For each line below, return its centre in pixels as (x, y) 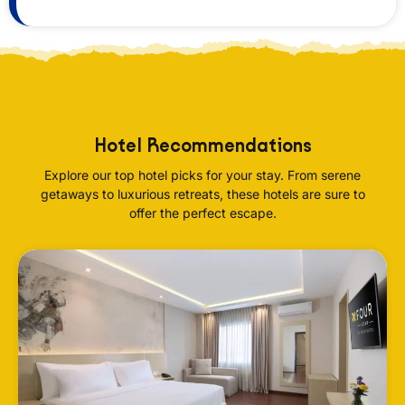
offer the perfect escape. (202, 212)
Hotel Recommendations (202, 145)
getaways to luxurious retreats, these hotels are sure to (202, 193)
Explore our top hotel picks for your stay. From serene (202, 174)
